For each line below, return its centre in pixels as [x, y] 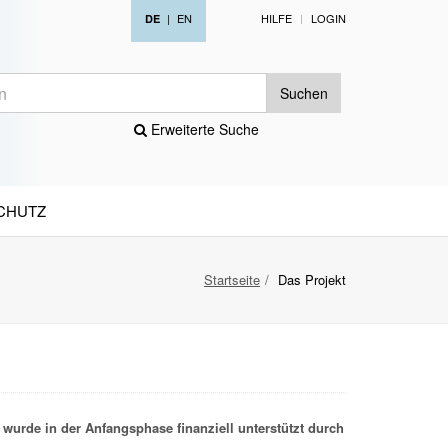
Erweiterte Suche [203, 129]
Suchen [304, 93]
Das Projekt [312, 279]
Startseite [232, 279]
